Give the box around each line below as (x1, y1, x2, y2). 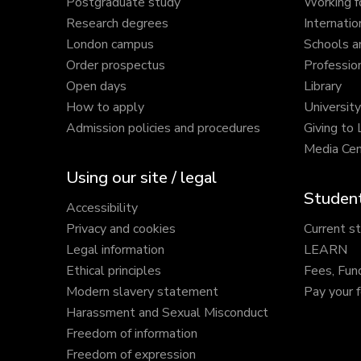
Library (303, 77, 342, 96)
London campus (66, 35, 154, 54)
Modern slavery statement (66, 283, 218, 301)
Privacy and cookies (66, 220, 176, 239)
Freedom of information (66, 325, 197, 343)
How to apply (66, 98, 144, 117)
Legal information (66, 241, 164, 259)
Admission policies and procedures (66, 119, 260, 138)
